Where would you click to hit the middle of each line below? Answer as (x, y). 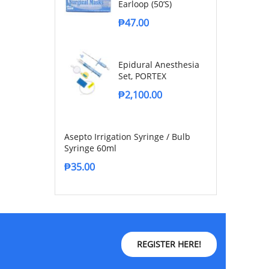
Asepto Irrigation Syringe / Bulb (127, 136)
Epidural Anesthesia (159, 64)
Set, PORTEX (142, 76)
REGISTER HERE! (169, 244)
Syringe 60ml (90, 148)
